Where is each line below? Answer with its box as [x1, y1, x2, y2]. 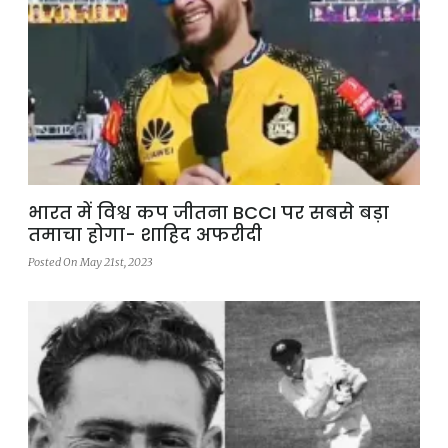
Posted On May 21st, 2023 [28, 255, 152, 270]
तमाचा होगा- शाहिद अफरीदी [28, 222, 262, 248]
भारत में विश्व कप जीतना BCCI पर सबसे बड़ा [28, 200, 389, 226]
